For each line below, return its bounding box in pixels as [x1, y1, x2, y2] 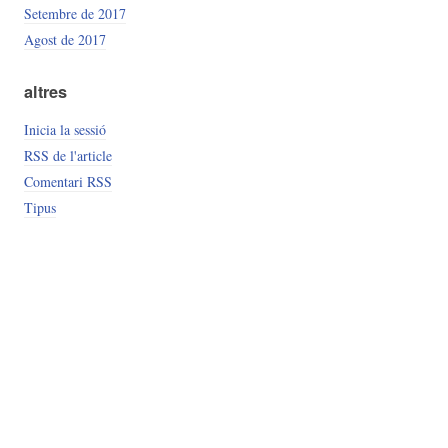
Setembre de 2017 [23, 3, 126, 23]
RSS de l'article [23, 146, 112, 166]
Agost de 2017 [23, 29, 106, 49]
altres [23, 79, 67, 103]
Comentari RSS [23, 172, 112, 192]
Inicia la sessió [23, 120, 106, 140]
